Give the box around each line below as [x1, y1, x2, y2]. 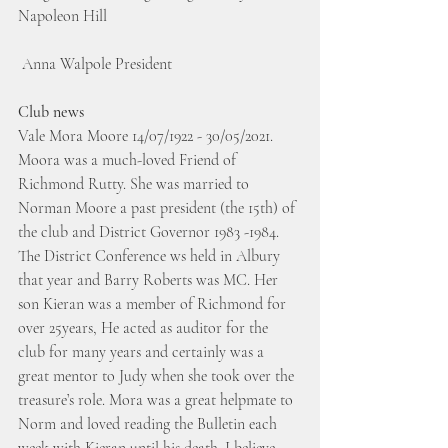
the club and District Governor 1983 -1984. [18, 222, 283, 243]
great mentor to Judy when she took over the [18, 366, 298, 387]
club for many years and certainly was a [18, 342, 268, 363]
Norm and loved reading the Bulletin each [18, 414, 281, 435]
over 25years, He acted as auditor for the [18, 318, 272, 339]
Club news [18, 102, 84, 123]
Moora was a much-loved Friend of [18, 150, 240, 171]
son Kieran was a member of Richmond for [18, 294, 290, 315]
